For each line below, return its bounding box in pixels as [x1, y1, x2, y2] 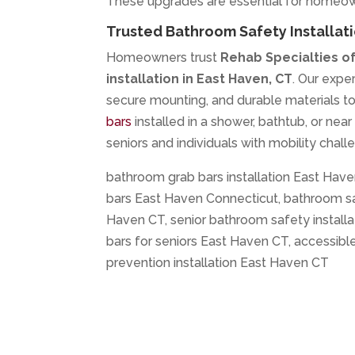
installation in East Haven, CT [106, 71, 293, 86]
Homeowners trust [106, 49, 221, 65]
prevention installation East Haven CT [106, 254, 330, 270]
